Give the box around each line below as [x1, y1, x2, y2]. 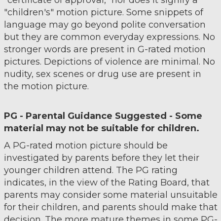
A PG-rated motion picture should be [3, 140, 168, 151]
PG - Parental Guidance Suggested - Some [3, 110, 202, 121]
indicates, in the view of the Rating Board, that [3, 177, 210, 188]
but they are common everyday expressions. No [3, 32, 215, 42]
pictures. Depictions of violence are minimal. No [3, 56, 215, 67]
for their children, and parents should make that [3, 202, 218, 213]
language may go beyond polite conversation [3, 19, 206, 30]
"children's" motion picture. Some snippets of [3, 7, 203, 18]
